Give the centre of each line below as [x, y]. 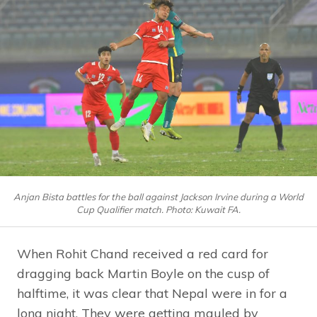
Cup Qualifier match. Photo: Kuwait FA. [158, 209]
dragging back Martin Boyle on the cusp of [143, 273]
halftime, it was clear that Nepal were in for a [152, 293]
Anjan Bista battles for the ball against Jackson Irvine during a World [158, 196]
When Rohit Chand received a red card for [143, 253]
